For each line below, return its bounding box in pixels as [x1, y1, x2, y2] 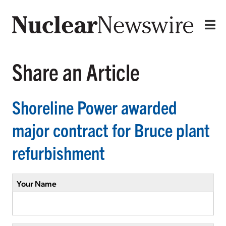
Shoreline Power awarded [12, 95, 177, 118]
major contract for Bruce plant [12, 118, 210, 141]
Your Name [17, 178, 56, 189]
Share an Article [12, 57, 140, 85]
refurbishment [12, 140, 105, 163]
